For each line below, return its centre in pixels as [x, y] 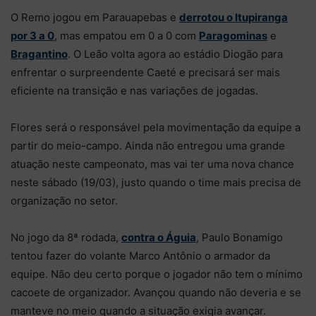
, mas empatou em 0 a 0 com [127, 35]
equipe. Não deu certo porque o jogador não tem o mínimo [157, 274]
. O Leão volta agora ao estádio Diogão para [175, 54]
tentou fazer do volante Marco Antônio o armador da [140, 255]
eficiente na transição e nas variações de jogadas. [134, 90]
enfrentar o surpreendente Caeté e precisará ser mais [145, 72]
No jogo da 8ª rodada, [66, 237]
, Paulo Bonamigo [239, 237]
